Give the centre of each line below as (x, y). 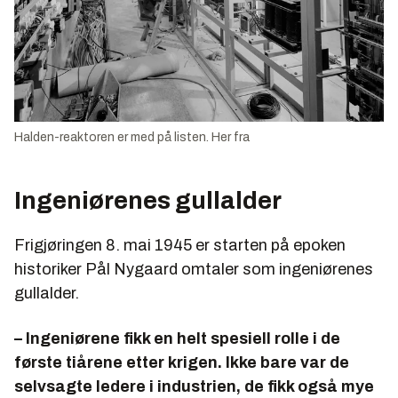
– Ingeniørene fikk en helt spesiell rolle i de (177, 338)
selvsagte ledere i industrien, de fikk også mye (194, 386)
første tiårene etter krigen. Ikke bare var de (182, 362)
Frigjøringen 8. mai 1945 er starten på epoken (180, 245)
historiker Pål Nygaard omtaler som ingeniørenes (194, 269)
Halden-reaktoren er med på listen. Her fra (132, 137)
